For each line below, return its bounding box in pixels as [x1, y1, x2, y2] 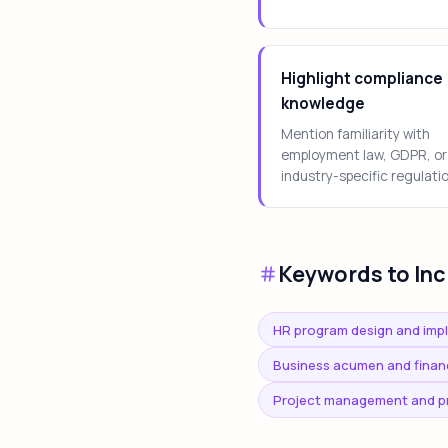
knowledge [281, 93, 365, 115]
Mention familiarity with [281, 125, 430, 144]
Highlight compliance [281, 68, 443, 90]
